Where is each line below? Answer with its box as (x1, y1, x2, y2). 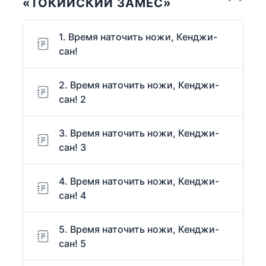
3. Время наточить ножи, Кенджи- (59, 127, 219, 140)
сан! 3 (59, 141, 86, 154)
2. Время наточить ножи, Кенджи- (59, 79, 219, 91)
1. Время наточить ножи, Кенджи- (59, 31, 217, 43)
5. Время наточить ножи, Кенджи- (59, 223, 219, 236)
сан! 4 (59, 189, 86, 202)
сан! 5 (59, 237, 86, 250)
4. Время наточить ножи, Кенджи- (59, 175, 219, 188)
